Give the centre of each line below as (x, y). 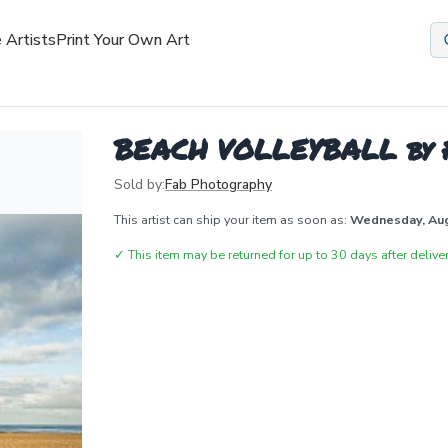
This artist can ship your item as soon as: (232, 219)
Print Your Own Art (122, 40)
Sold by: (139, 184)
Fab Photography (218, 184)
